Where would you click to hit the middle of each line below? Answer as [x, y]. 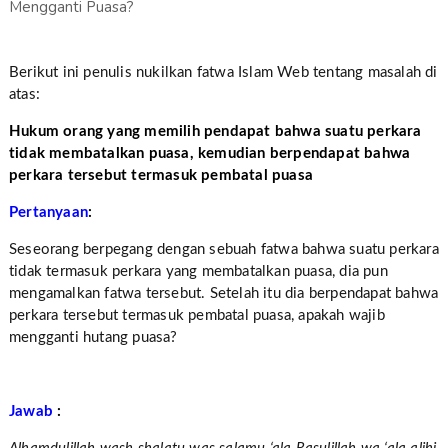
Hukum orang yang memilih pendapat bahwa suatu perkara [215, 131]
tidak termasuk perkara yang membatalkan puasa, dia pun [198, 271]
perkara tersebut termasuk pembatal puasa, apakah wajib [196, 315]
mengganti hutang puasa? [93, 337]
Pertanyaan [48, 212]
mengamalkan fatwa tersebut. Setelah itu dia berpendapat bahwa [223, 293]
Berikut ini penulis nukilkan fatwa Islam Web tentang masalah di [223, 72]
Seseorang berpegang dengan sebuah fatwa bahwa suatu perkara [223, 249]
